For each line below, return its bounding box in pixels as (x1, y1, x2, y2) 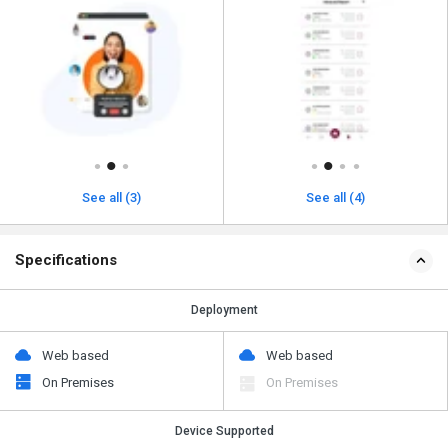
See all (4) (306, 189, 365, 205)
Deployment (190, 302, 258, 317)
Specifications (15, 250, 117, 269)
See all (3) (82, 189, 141, 205)
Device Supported (174, 423, 274, 438)
